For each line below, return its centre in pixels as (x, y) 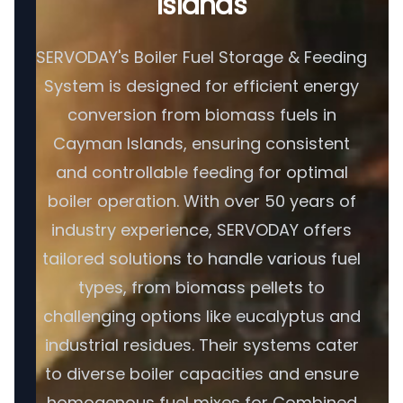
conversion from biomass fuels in (201, 115)
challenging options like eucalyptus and (201, 316)
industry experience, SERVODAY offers (201, 230)
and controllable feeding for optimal (201, 172)
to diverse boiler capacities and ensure (201, 374)
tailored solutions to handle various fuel (201, 259)
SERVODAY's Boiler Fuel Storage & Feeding (201, 57)
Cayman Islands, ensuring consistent (201, 143)
